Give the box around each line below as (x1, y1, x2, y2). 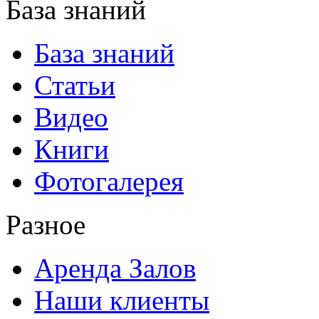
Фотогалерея (34, 166, 184, 197)
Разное (6, 209, 85, 240)
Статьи (34, 70, 115, 100)
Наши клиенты (34, 285, 209, 315)
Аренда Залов (34, 253, 196, 283)
